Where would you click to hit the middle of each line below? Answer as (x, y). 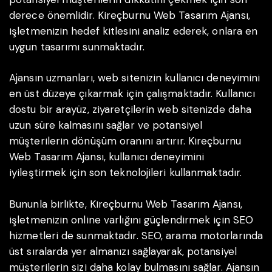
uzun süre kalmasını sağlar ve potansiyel (106, 125)
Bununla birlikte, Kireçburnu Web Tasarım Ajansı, (126, 204)
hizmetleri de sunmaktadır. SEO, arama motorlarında (136, 235)
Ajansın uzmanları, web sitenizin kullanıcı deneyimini (135, 78)
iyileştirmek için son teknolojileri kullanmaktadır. (126, 173)
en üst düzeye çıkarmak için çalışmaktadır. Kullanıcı (132, 94)
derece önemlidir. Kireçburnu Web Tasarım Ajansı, (130, 15)
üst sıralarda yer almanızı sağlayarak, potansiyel (123, 251)
